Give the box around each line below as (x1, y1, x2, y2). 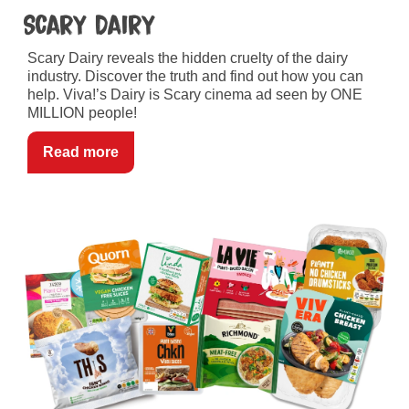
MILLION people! (27, 105, 137, 121)
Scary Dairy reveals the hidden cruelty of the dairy (27, 50, 348, 67)
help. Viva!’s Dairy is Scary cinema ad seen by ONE (27, 87, 362, 103)
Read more (43, 144, 119, 161)
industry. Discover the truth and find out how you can (27, 68, 363, 85)
